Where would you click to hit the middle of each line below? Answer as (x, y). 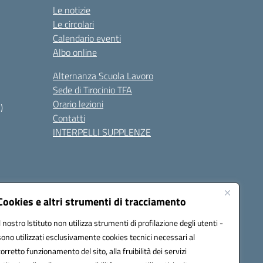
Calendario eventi (87, 38)
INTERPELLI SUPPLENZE (102, 132)
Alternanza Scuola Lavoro (103, 76)
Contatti (69, 118)
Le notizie (72, 10)
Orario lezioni (78, 104)
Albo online (75, 52)
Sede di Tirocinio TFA (92, 90)
